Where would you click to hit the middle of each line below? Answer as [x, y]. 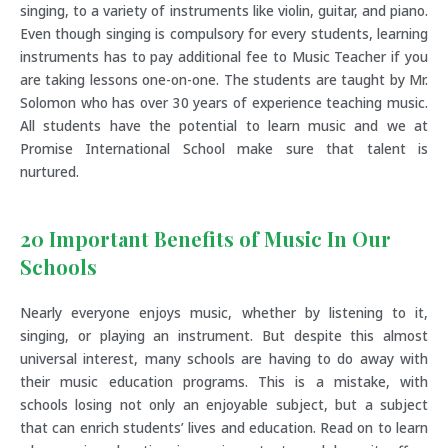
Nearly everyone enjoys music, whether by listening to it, [224, 313]
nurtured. [49, 172]
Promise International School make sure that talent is [224, 149]
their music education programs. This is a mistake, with [224, 382]
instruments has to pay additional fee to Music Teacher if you [224, 57]
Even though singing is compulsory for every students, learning [224, 34]
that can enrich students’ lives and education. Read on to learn [224, 428]
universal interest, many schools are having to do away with [224, 359]
